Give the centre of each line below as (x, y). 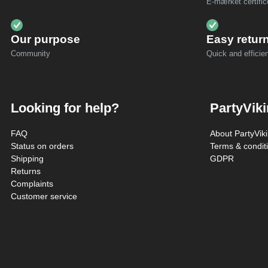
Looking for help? (65, 108)
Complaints (32, 184)
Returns (26, 171)
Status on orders (42, 146)
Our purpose (45, 39)
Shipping (27, 159)
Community (31, 54)
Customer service (44, 197)
